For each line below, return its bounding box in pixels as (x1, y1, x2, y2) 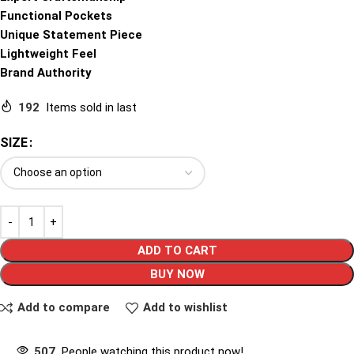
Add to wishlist (142, 300, 228, 315)
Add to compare (17, 300, 110, 315)
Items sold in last (46, 100, 137, 115)
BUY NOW (149, 266, 205, 281)
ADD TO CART (137, 243, 217, 258)
